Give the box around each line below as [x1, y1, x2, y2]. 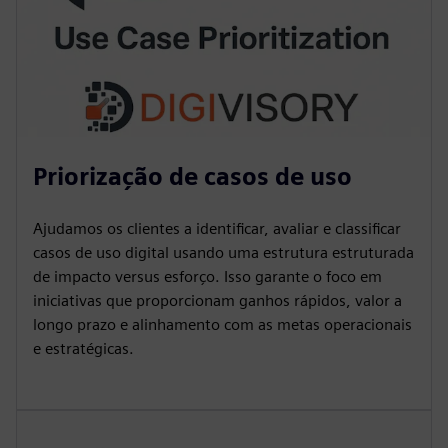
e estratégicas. [33, 339, 134, 358]
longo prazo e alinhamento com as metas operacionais [33, 315, 412, 334]
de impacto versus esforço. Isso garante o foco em [33, 267, 382, 286]
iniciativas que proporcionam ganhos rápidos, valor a [33, 291, 402, 310]
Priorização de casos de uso [33, 162, 352, 191]
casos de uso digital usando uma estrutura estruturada [33, 243, 414, 262]
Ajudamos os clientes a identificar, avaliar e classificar [33, 219, 401, 238]
